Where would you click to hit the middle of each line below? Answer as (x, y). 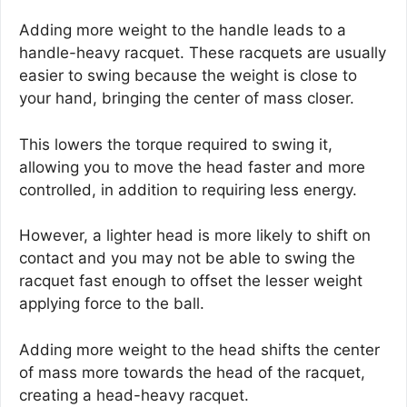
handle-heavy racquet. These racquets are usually (203, 53)
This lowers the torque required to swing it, (176, 144)
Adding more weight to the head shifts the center (199, 349)
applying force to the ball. (112, 304)
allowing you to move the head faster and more (192, 167)
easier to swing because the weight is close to (188, 76)
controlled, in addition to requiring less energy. (188, 189)
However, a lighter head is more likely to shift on (195, 236)
